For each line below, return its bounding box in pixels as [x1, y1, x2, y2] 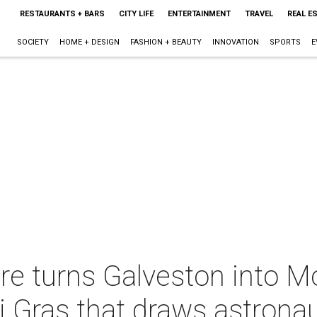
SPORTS [269, 38, 301, 47]
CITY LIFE [118, 9, 154, 18]
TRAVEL [244, 9, 273, 18]
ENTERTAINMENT [167, 9, 231, 18]
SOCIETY [16, 38, 49, 47]
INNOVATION [212, 38, 259, 47]
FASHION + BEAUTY [129, 38, 202, 47]
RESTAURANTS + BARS [19, 9, 105, 18]
